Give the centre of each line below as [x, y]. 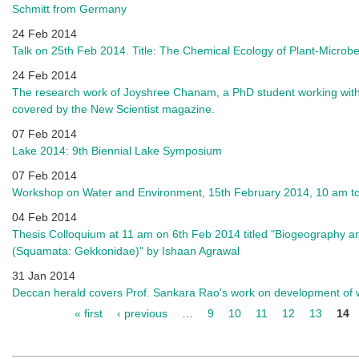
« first [88, 313]
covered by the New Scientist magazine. [113, 109]
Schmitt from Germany [69, 9]
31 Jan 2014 [44, 276]
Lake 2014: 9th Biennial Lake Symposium [117, 151]
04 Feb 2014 [44, 217]
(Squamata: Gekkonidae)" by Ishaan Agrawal [126, 251]
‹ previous [142, 313]
